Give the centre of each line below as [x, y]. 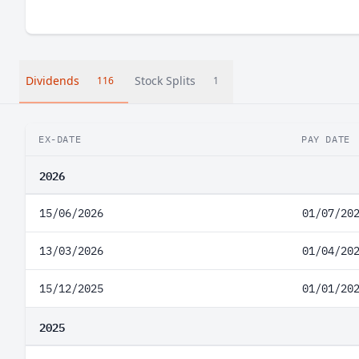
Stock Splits [165, 81]
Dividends [52, 81]
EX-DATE [60, 139]
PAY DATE [326, 139]
